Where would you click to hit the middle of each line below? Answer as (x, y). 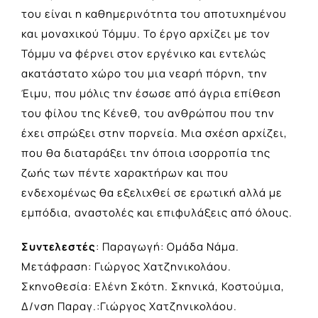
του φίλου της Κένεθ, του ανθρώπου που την (148, 113)
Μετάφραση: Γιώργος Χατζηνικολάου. (126, 266)
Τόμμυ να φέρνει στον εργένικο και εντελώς (144, 53)
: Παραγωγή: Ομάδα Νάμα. (168, 246)
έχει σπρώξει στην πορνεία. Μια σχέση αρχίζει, (154, 133)
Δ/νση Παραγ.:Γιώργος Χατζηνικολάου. (129, 306)
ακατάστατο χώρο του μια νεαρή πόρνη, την (144, 73)
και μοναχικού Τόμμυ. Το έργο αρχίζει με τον (146, 33)
